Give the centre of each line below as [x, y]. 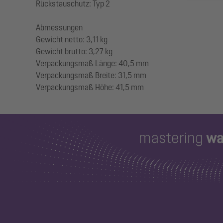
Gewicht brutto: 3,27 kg [74, 51]
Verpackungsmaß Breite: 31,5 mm [91, 75]
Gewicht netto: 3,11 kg [72, 39]
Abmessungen [59, 27]
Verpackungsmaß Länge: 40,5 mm [92, 63]
